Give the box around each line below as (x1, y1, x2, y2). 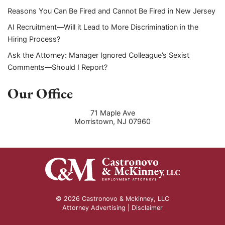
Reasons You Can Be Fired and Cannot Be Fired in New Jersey (8, 6, 215, 15)
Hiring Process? (8, 34, 60, 43)
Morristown (74, 117, 113, 126)
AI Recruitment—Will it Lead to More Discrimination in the (8, 22, 198, 31)
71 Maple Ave (90, 108, 135, 118)
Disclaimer (131, 204, 163, 211)
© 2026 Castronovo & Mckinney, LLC (55, 195, 169, 202)
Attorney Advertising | (62, 204, 132, 211)
